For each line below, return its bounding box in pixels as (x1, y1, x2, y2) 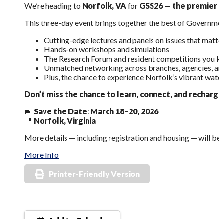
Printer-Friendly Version (49, 169, 140, 178)
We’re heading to (24, 1, 82, 10)
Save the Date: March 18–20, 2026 (34, 107, 158, 116)
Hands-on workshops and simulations (44, 44, 169, 54)
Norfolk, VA (82, 1, 126, 10)
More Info (24, 150, 59, 159)
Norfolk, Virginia (34, 116, 96, 125)
